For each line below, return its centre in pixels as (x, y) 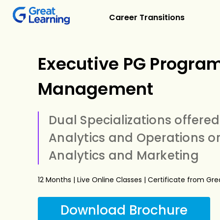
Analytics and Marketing (124, 155)
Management (96, 89)
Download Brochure (124, 210)
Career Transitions (147, 17)
